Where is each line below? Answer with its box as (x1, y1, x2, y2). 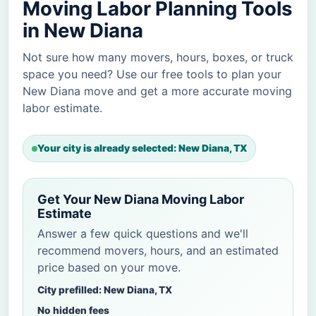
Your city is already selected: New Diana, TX (37, 142, 247, 154)
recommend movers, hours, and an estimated (37, 243, 279, 258)
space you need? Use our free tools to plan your (23, 67, 281, 82)
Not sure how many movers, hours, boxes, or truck (23, 50, 293, 65)
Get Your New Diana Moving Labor (37, 192, 244, 207)
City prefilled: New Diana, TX (37, 284, 172, 296)
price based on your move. (37, 260, 181, 275)
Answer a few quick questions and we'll (37, 226, 248, 241)
